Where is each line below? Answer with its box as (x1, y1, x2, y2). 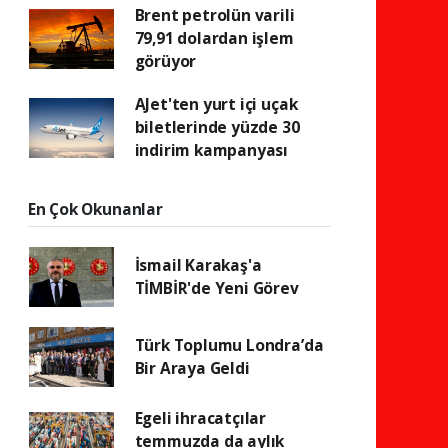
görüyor (134, 50, 197, 72)
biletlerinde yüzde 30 (134, 116, 300, 138)
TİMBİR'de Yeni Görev (134, 277, 299, 299)
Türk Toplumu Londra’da (134, 334, 324, 356)
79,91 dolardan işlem (134, 27, 294, 49)
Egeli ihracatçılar (134, 407, 267, 429)
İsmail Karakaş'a (134, 254, 262, 276)
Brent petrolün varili (134, 4, 295, 26)
